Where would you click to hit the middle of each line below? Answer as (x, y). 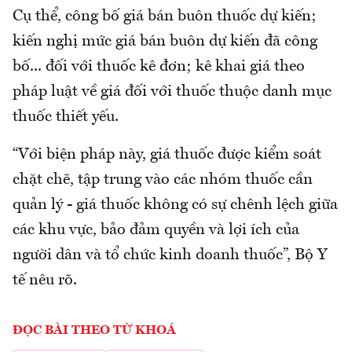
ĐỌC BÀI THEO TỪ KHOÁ (94, 330)
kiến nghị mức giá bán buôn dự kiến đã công (165, 41)
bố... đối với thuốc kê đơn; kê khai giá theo (159, 66)
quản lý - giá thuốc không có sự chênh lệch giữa (175, 205)
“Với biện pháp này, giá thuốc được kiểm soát (167, 154)
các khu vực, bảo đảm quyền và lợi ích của (156, 230)
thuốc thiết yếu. (66, 117)
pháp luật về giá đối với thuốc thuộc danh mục (172, 92)
